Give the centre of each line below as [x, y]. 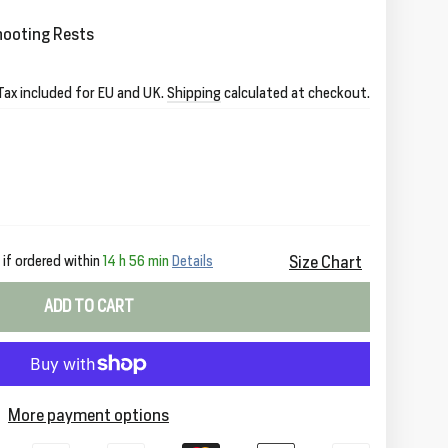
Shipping [194, 92]
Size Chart [325, 262]
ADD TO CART [88, 306]
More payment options [88, 415]
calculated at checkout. [295, 92]
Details [192, 261]
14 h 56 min [136, 261]
